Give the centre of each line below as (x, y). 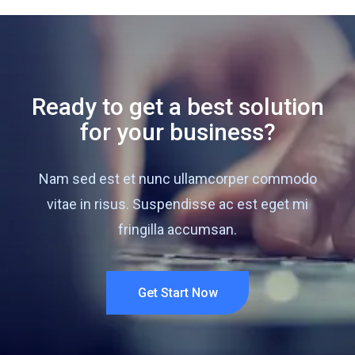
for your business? (177, 132)
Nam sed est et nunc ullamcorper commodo (177, 179)
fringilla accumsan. (177, 230)
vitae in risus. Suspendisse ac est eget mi (177, 204)
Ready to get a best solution (177, 107)
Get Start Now (177, 292)
